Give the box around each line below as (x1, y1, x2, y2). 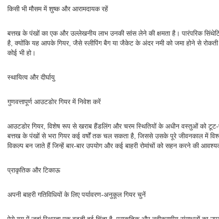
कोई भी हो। (7, 49, 36, 57)
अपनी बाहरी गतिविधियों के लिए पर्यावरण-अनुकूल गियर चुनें (7, 191, 146, 198)
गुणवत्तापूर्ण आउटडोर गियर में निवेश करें (7, 98, 101, 106)
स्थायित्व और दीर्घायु (7, 73, 55, 81)
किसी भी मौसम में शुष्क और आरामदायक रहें (7, 5, 108, 13)
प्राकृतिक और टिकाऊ (7, 166, 60, 174)
